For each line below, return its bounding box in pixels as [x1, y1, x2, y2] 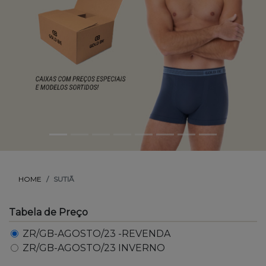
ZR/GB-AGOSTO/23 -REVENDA [23, 228, 170, 240]
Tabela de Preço [9, 207, 88, 218]
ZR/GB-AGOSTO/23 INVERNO [23, 242, 165, 254]
